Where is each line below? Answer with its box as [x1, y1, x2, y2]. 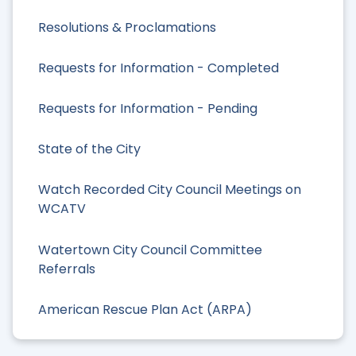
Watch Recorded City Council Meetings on [38, 180, 301, 199]
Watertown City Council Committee [38, 240, 262, 259]
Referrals [38, 259, 95, 278]
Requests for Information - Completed [38, 58, 279, 77]
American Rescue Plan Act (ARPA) [38, 300, 252, 319]
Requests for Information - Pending [38, 99, 257, 118]
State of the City [38, 140, 141, 159]
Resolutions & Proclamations [38, 17, 216, 37]
